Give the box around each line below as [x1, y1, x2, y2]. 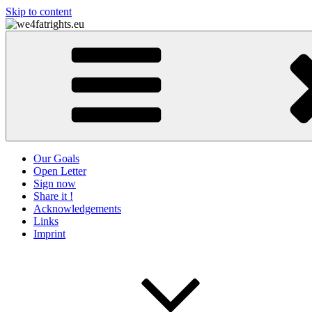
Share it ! [33, 190, 73, 202]
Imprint [33, 228, 65, 240]
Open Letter [33, 165, 86, 177]
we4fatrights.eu [6, 42, 73, 54]
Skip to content [6, 6, 72, 17]
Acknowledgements [33, 203, 121, 214]
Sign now [33, 178, 76, 189]
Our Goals [33, 153, 79, 164]
